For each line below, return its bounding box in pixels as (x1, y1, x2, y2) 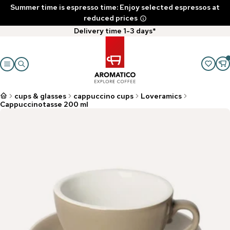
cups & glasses (14, 91, 66, 101)
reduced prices (83, 13, 138, 23)
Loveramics (141, 91, 182, 101)
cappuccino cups (73, 91, 133, 101)
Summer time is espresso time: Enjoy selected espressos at (10, 3, 220, 12)
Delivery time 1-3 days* (74, 26, 156, 35)
